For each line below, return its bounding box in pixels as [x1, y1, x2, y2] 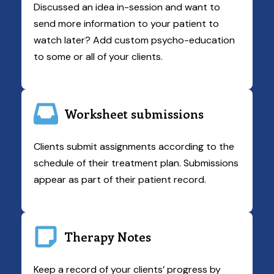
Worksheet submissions [64, 105, 204, 122]
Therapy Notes [64, 228, 151, 245]
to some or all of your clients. [34, 50, 163, 63]
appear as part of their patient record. [34, 173, 206, 186]
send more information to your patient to [34, 17, 219, 30]
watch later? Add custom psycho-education [34, 34, 235, 46]
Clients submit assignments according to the [34, 140, 234, 153]
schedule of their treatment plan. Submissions [34, 157, 239, 169]
